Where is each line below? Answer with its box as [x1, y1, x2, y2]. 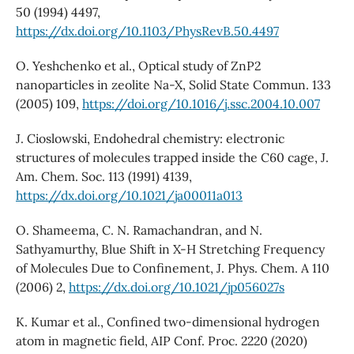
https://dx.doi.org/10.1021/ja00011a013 [15, 187, 243, 204]
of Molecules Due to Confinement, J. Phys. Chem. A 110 [15, 260, 330, 277]
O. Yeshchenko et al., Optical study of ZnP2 [15, 58, 261, 74]
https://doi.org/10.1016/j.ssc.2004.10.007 [81, 96, 320, 112]
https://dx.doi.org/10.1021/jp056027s [68, 279, 284, 296]
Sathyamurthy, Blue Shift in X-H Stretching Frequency [15, 241, 325, 258]
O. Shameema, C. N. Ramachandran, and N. [15, 222, 262, 239]
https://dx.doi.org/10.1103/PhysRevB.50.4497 [15, 23, 279, 40]
